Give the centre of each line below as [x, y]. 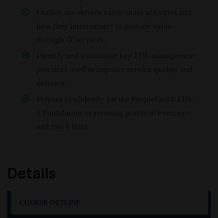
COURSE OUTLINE [50, 203]
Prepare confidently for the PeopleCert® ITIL [115, 99]
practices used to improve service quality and [115, 70]
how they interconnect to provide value [104, 26]
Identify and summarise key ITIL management [116, 56]
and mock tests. [63, 127]
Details [32, 173]
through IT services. [71, 40]
